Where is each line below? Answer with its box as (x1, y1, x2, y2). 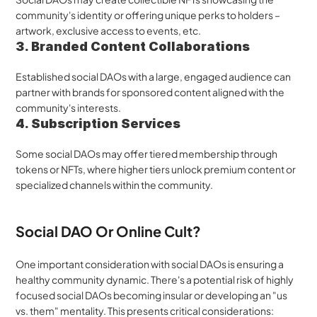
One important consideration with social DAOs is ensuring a (16, 258, 284, 270)
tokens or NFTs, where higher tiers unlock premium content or (16, 163, 296, 175)
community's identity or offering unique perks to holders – (16, 8, 281, 21)
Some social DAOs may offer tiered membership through (16, 147, 278, 160)
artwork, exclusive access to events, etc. (16, 24, 202, 37)
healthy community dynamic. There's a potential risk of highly (16, 273, 294, 286)
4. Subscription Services (16, 116, 181, 131)
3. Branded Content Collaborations (16, 39, 250, 54)
